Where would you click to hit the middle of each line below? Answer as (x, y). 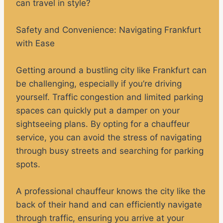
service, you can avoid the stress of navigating (109, 138)
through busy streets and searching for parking (110, 151)
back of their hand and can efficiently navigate (109, 205)
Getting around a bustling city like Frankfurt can (111, 70)
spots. (28, 165)
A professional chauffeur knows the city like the (111, 191)
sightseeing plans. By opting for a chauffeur (103, 124)
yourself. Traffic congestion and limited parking (110, 97)
